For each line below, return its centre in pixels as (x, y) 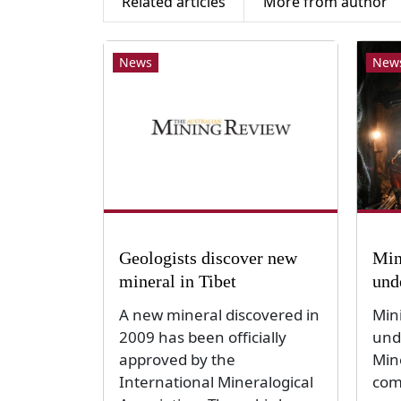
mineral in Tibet (177, 281)
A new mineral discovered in (219, 315)
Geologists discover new (208, 257)
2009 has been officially (202, 337)
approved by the (177, 360)
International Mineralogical (216, 382)
